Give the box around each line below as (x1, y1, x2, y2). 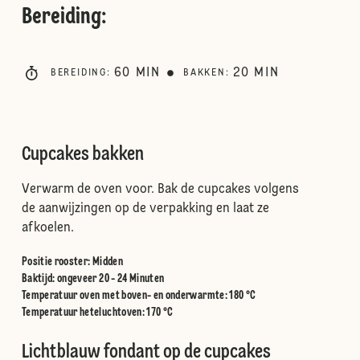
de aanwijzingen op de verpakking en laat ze (21, 202, 269, 215)
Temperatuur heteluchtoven (21, 307, 142, 318)
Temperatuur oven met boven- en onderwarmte (21, 290, 225, 301)
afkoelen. (21, 222, 74, 235)
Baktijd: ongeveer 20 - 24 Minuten (21, 273, 165, 284)
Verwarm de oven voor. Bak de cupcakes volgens (21, 183, 299, 196)
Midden (92, 256, 123, 268)
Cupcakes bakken (21, 145, 144, 165)
